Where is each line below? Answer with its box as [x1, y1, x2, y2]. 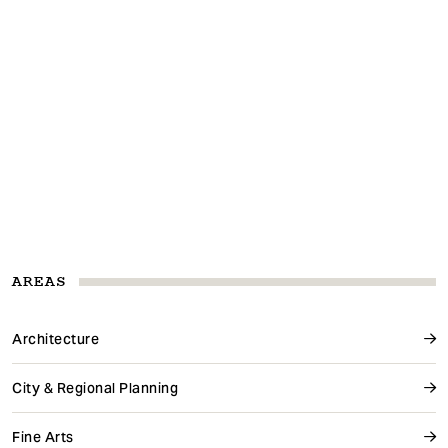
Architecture [12, 329, 99, 348]
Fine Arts [12, 427, 74, 446]
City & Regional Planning [12, 378, 178, 397]
